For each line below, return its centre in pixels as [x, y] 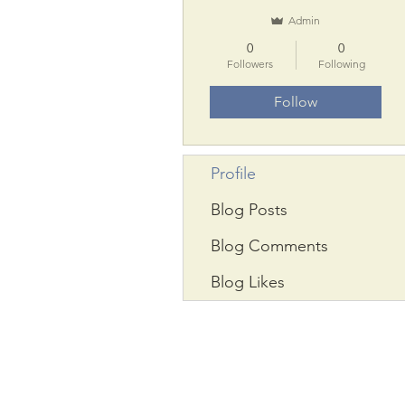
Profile [233, 173]
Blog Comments [269, 245]
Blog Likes [248, 282]
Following [341, 63]
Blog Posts [249, 209]
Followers [250, 63]
